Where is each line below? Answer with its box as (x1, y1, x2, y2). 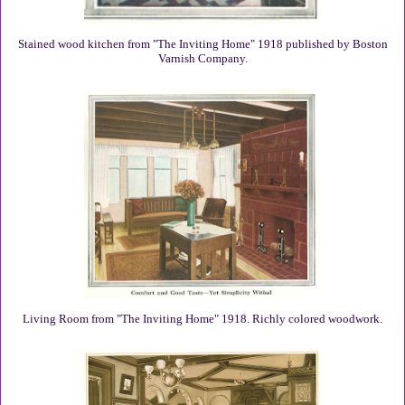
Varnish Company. (157, 52, 248, 65)
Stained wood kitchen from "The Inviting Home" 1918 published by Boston (17, 37, 388, 51)
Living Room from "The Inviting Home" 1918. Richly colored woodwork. (23, 312, 382, 325)
